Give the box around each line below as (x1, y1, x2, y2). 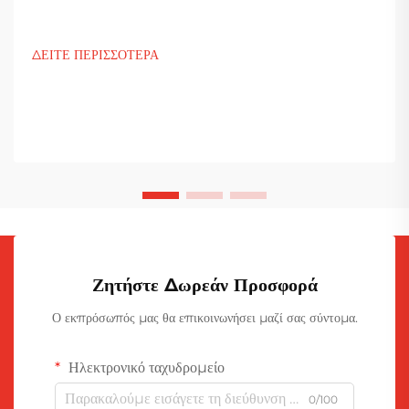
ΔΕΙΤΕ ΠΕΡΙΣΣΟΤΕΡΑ (32, 46, 159, 63)
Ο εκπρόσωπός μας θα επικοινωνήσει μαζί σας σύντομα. (51, 309, 358, 326)
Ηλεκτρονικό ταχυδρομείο (65, 358, 225, 376)
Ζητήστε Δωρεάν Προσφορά (91, 273, 318, 296)
